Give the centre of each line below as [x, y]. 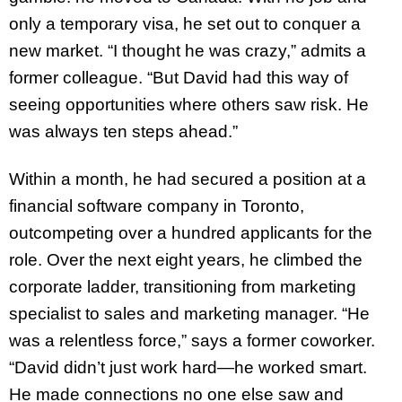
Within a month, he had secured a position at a [188, 179]
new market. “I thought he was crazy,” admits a [188, 51]
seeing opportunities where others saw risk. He [189, 105]
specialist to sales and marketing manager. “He [189, 313]
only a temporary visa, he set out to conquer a [185, 24]
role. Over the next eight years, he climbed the [186, 259]
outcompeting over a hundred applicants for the [191, 232]
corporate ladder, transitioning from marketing [183, 286]
